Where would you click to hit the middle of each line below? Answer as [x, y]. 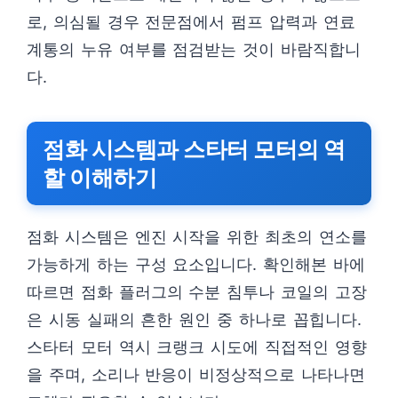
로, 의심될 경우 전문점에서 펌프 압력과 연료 [191, 22]
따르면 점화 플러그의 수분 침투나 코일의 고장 [197, 292]
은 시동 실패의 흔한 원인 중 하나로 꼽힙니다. [194, 319]
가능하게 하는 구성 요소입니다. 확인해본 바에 [196, 264]
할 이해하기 [99, 178]
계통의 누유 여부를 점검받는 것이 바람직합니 [194, 49]
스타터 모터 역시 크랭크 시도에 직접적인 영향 [197, 347]
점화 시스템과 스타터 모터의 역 [194, 149]
